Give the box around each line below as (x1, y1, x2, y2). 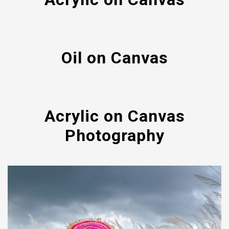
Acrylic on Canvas (44, 106, 185, 126)
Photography (64, 125, 165, 145)
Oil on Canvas (61, 48, 168, 67)
